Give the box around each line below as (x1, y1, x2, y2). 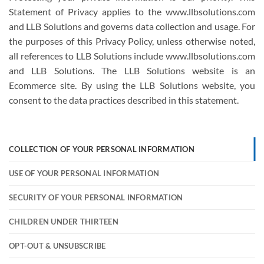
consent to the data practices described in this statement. (9, 94, 239, 105)
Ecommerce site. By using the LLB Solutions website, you (9, 80, 255, 91)
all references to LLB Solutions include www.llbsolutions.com (9, 50, 255, 61)
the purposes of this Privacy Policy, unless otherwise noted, (9, 35, 255, 47)
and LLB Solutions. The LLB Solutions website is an (9, 65, 255, 76)
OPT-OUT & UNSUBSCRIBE (9, 240, 106, 250)
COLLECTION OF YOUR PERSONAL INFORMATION (9, 144, 194, 154)
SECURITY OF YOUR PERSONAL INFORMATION (9, 192, 183, 202)
